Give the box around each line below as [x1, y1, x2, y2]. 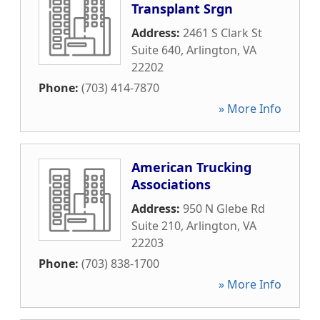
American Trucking [131, 159, 251, 176]
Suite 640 [131, 42, 181, 58]
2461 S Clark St [183, 25, 262, 41]
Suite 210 [131, 218, 181, 234]
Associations [131, 176, 211, 193]
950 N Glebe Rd [183, 201, 265, 216]
